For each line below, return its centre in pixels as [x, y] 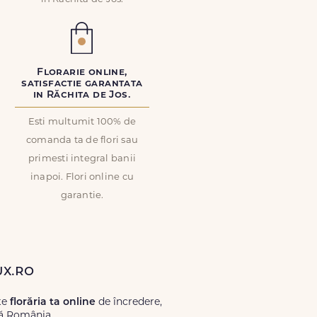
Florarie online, [82, 73]
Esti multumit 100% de [82, 122]
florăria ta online [53, 302]
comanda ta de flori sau [82, 140]
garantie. [82, 196]
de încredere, [129, 302]
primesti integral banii [82, 159]
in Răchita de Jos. [82, 95]
